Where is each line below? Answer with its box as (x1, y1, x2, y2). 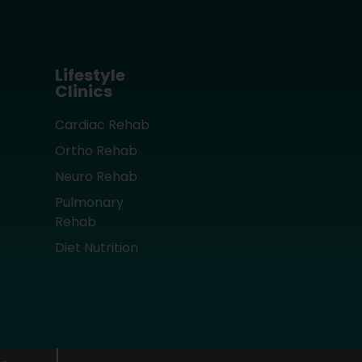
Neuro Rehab (54, 167, 137, 187)
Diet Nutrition (54, 238, 138, 258)
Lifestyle (54, 64, 125, 87)
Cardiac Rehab (54, 116, 149, 135)
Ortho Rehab (54, 141, 137, 161)
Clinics (54, 80, 112, 103)
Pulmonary (54, 193, 124, 213)
